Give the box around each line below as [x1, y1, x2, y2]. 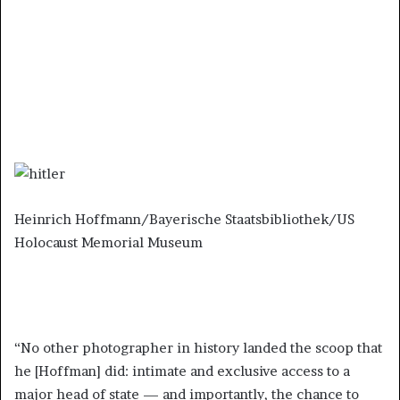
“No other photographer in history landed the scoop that [14, 339, 382, 357]
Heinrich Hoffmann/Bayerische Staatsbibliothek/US [14, 211, 354, 229]
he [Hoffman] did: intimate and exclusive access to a [14, 362, 350, 380]
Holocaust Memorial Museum [14, 234, 203, 252]
